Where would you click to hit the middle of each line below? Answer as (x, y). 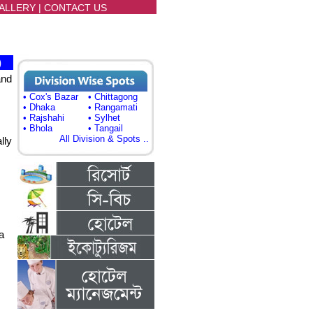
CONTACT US (75, 8)
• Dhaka (39, 107)
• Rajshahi (43, 118)
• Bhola (37, 128)
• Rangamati (112, 107)
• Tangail (105, 128)
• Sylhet (104, 118)
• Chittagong (112, 97)
